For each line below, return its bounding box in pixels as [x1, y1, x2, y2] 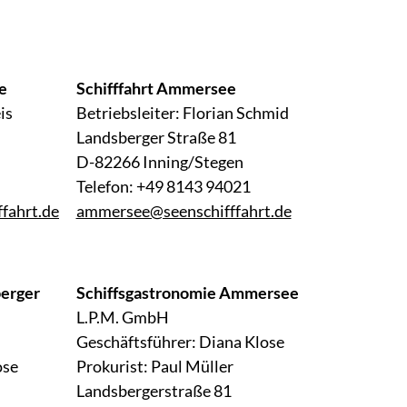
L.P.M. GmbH [75, 307, 169, 328]
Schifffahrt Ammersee [75, 78, 236, 99]
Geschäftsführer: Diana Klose [75, 332, 284, 352]
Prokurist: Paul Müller [75, 356, 233, 377]
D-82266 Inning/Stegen [75, 152, 243, 173]
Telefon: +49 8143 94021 [75, 176, 251, 197]
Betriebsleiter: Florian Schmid [75, 103, 289, 124]
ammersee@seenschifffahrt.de [75, 201, 292, 222]
